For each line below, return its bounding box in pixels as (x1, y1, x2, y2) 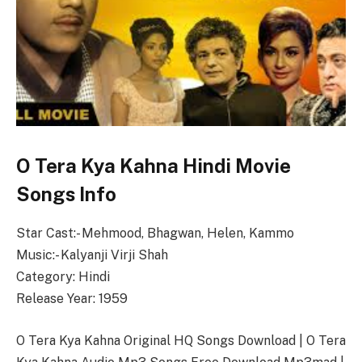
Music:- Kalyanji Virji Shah (16, 247, 168, 263)
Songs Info (16, 182, 116, 205)
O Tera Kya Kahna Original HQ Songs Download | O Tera (16, 332, 346, 348)
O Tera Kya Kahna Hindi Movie (16, 154, 291, 177)
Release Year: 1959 (16, 291, 128, 307)
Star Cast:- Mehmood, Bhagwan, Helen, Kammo (16, 225, 294, 242)
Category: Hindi (16, 269, 110, 285)
